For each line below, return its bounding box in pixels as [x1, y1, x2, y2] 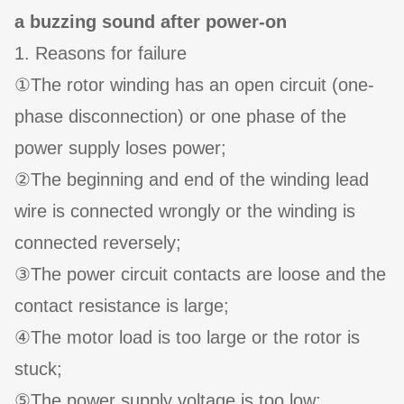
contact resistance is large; [14, 296, 229, 317]
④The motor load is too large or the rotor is [14, 327, 360, 348]
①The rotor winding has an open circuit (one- [14, 75, 374, 96]
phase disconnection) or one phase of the [14, 106, 346, 127]
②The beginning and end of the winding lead [14, 170, 369, 190]
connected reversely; [14, 233, 181, 253]
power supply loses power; [14, 138, 226, 159]
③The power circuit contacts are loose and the [14, 264, 386, 285]
